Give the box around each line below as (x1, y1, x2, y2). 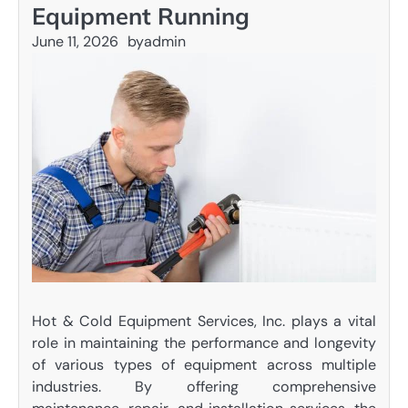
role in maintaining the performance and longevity (32, 332, 376, 352)
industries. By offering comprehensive (32, 376, 376, 396)
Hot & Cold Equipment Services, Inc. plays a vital (32, 311, 376, 331)
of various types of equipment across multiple (32, 354, 376, 374)
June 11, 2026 (32, 32, 118, 51)
